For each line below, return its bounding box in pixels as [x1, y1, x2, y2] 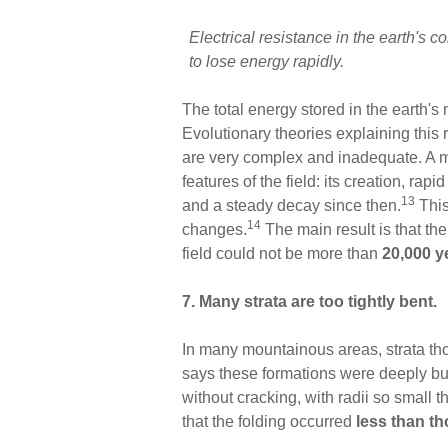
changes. [182, 220, 247, 238]
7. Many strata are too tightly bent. [182, 292, 437, 310]
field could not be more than [182, 244, 382, 262]
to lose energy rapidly [189, 52, 340, 70]
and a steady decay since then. [182, 196, 401, 214]
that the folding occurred [182, 412, 352, 430]
